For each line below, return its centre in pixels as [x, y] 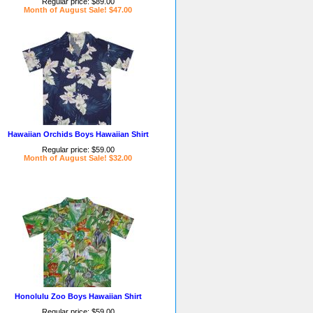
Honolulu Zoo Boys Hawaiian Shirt [78, 296]
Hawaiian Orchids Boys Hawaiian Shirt [78, 134]
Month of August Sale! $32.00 [78, 158]
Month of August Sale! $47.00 [78, 10]
